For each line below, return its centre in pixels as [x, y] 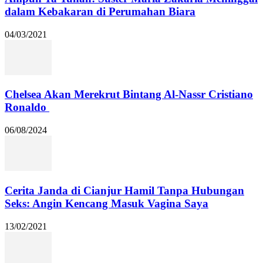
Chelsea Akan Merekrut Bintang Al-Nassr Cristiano [129, 95]
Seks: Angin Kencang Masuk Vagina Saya [107, 203]
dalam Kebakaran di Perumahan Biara [100, 11]
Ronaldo [27, 107]
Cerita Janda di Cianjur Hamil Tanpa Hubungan [124, 190]
